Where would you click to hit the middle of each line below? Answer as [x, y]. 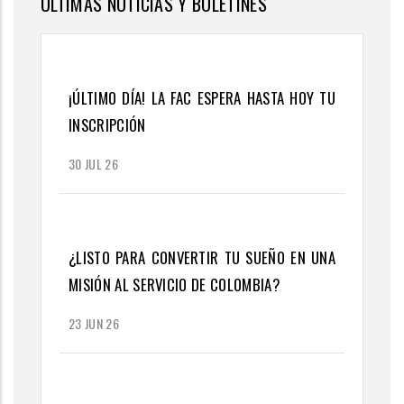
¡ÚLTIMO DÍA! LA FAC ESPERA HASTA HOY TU [202, 98]
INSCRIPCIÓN [107, 125]
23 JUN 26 [94, 324]
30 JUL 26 [93, 164]
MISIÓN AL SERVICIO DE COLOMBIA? [174, 285]
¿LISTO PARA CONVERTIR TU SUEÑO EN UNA [202, 258]
